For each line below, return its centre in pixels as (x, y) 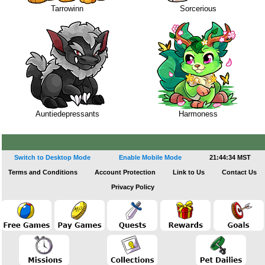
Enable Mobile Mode (150, 157)
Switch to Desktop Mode (52, 157)
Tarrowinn (67, 9)
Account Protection (125, 172)
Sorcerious (198, 9)
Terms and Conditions (43, 172)
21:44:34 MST (230, 157)
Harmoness (198, 114)
